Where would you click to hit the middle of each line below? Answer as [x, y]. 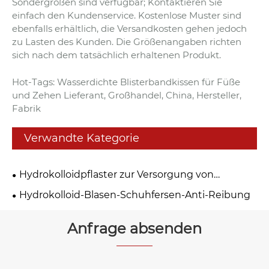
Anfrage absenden [134, 228]
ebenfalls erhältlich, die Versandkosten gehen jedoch [129, 28]
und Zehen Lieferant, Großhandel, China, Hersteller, [127, 95]
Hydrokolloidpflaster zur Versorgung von [116, 174]
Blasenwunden [49, 189]
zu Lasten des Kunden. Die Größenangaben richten [127, 41]
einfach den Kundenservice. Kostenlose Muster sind [127, 15]
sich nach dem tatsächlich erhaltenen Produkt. [116, 55]
